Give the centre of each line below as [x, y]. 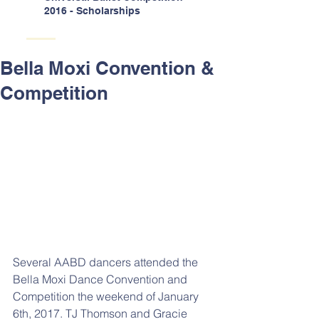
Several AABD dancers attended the [107, 262]
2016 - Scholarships [92, 10]
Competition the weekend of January [107, 296]
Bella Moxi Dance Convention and [101, 279]
